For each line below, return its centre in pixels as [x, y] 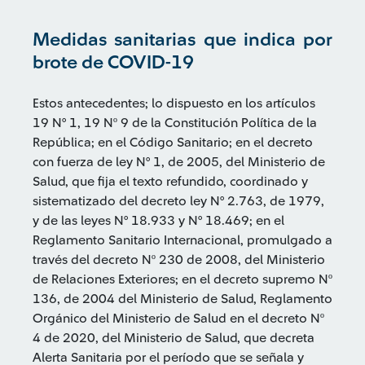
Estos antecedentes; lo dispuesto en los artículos [174, 103]
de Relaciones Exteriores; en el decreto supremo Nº [182, 279]
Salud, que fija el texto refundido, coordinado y [170, 182]
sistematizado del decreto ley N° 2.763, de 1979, [178, 201]
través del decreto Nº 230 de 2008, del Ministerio [179, 260]
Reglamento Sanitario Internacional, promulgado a [182, 240]
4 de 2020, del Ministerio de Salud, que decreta [174, 338]
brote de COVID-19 [113, 62]
